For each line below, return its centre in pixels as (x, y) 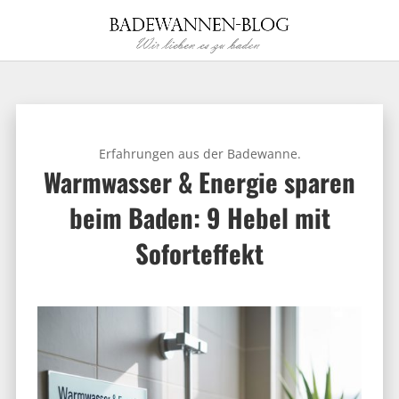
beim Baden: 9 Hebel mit (199, 217)
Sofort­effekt (199, 253)
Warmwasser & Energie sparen (199, 182)
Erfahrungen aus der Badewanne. (199, 154)
